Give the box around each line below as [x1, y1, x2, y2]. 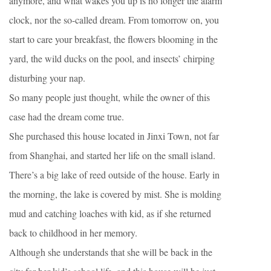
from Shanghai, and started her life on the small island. [9, 149, 215, 162]
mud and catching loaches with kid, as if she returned [9, 207, 211, 220]
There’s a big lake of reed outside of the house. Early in [9, 168, 220, 181]
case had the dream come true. [9, 110, 124, 123]
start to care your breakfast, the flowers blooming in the [9, 33, 218, 45]
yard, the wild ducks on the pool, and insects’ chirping [9, 52, 215, 65]
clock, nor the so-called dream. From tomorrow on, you [9, 13, 219, 26]
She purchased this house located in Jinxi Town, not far [9, 129, 219, 142]
